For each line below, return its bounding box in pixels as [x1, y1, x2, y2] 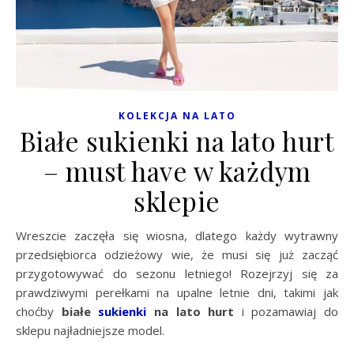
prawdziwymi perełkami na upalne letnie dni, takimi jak [16, 284, 338, 300]
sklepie [134, 183, 220, 218]
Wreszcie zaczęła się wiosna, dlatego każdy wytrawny [16, 227, 27, 243]
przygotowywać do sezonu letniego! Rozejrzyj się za [16, 265, 338, 281]
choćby [16, 303, 62, 319]
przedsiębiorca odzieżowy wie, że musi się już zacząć [16, 246, 338, 262]
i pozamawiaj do [234, 303, 338, 319]
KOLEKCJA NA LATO [118, 108, 236, 122]
